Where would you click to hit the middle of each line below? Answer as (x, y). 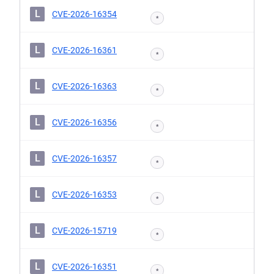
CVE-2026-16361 (84, 50)
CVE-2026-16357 (84, 158)
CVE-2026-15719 (84, 231)
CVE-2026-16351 (84, 267)
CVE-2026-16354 (84, 14)
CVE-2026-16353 (84, 194)
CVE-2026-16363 (84, 86)
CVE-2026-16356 (84, 122)
